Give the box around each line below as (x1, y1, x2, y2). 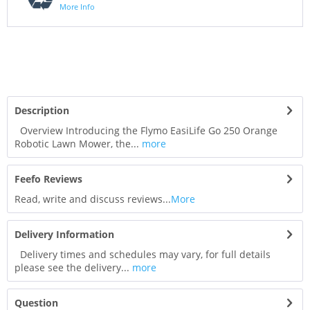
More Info (60, 1, 95, 12)
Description (15, 104, 69, 118)
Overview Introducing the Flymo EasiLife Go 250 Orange (15, 124, 277, 138)
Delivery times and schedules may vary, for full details (15, 248, 271, 262)
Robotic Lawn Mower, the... (15, 137, 139, 151)
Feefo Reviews (15, 172, 82, 186)
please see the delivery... (15, 261, 129, 275)
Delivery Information (15, 228, 114, 241)
